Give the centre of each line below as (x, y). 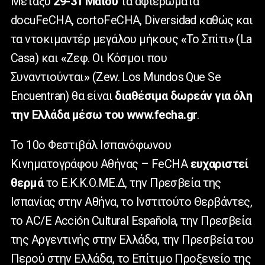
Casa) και (36, 58)
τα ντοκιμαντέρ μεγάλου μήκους (96, 39)
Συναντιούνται (47, 77)
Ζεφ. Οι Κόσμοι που (117, 58)
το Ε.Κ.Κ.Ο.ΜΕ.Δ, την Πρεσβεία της (132, 183)
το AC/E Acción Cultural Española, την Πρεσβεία (131, 221)
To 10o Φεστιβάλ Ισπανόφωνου (91, 145)
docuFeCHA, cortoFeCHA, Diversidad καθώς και (132, 20)
